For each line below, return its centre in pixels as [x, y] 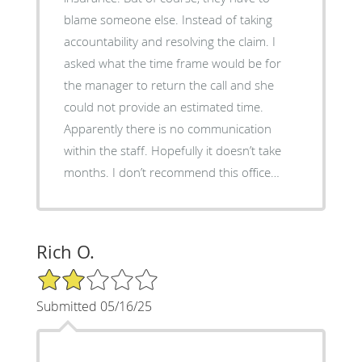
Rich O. [65, 251]
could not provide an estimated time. [163, 106]
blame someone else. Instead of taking [168, 19]
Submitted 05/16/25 [94, 306]
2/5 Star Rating [76, 274]
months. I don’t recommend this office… [171, 172]
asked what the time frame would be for [172, 63]
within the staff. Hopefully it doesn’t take [172, 150]
